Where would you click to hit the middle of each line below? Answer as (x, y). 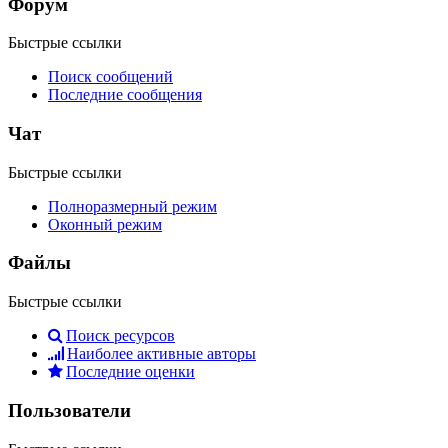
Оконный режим (105, 224)
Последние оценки (130, 372)
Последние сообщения (125, 95)
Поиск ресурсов (120, 336)
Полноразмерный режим (132, 206)
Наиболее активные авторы (161, 354)
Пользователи (69, 410)
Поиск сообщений (110, 77)
